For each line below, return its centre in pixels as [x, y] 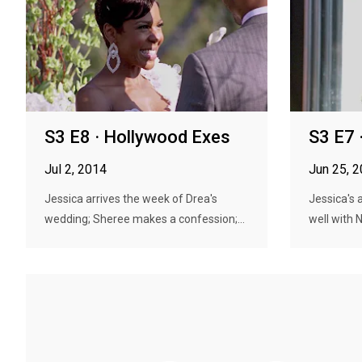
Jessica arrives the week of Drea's [131, 199]
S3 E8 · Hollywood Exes [137, 137]
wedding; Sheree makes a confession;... [145, 219]
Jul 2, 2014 [76, 169]
